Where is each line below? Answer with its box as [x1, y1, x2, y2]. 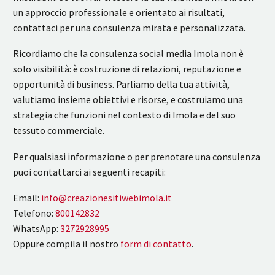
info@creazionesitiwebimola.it [41, 192, 172, 204]
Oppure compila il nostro [13, 238, 120, 250]
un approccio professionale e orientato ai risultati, [13, 6, 225, 18]
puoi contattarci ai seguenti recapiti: [13, 165, 166, 178]
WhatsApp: [13, 222, 60, 235]
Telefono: [13, 207, 55, 220]
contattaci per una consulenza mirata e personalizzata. [13, 21, 246, 34]
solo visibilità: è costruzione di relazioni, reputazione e [13, 63, 241, 76]
